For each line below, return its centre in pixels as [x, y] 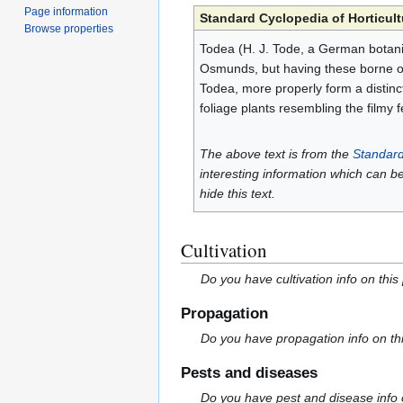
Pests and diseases [249, 373]
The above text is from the [276, 154]
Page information [67, 11]
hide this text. [237, 194]
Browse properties [69, 28]
